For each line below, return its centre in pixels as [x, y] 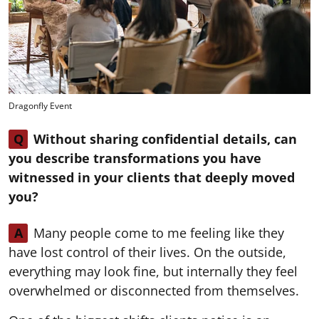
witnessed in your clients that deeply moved [152, 177]
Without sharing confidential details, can [165, 138]
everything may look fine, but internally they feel [153, 271]
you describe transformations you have [135, 158]
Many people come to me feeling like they [159, 232]
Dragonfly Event [40, 105]
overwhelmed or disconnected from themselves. [154, 290]
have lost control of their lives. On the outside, [147, 252]
